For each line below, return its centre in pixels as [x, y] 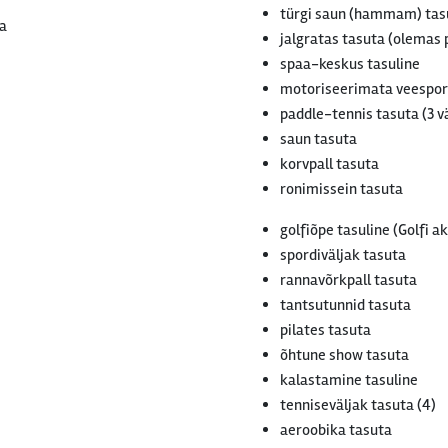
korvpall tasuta [329, 164]
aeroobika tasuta [336, 430]
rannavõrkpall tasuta [348, 280]
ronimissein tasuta [341, 189]
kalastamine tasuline [349, 380]
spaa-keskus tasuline [350, 64]
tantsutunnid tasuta [345, 305]
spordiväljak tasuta [343, 255]
